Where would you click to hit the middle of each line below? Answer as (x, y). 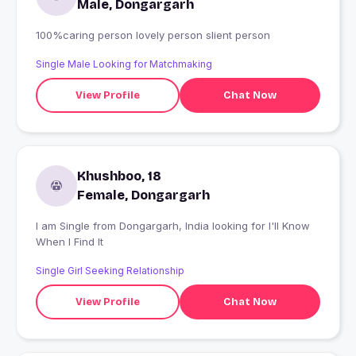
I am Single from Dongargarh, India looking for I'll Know (64, 226)
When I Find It (70, 242)
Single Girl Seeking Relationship (110, 271)
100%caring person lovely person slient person (238, 35)
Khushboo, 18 (119, 176)
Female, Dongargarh (143, 195)
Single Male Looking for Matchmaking (124, 64)
